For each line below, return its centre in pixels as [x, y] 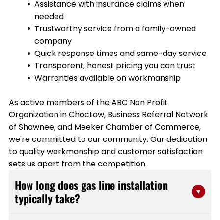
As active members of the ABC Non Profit [88, 102]
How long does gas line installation [91, 184]
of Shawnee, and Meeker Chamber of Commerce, [105, 127]
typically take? [47, 198]
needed [49, 16]
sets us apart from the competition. [78, 164]
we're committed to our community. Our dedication [108, 139]
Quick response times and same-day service [120, 53]
